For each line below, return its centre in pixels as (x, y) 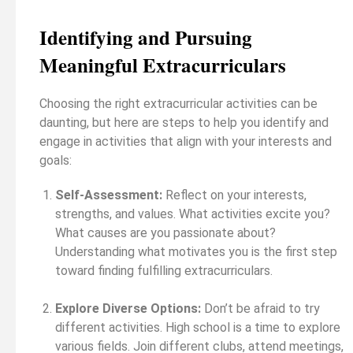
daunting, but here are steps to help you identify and (184, 122)
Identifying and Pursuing (146, 37)
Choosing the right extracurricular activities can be (178, 103)
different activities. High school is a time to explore (198, 327)
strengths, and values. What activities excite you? (193, 214)
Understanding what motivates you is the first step (196, 251)
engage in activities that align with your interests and (186, 141)
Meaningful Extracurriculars (163, 65)
